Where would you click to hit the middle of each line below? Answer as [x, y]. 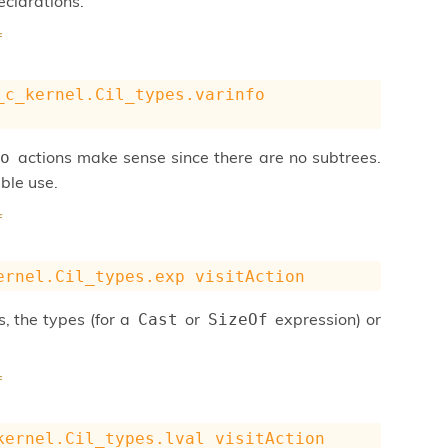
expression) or [326, 319]
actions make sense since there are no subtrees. [197, 157]
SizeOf [237, 320]
